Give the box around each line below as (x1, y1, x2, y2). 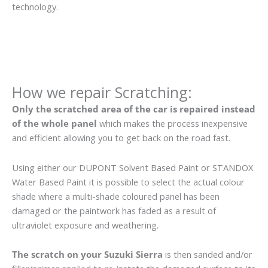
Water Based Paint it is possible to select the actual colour (12, 175, 245, 188)
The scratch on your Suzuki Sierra (12, 248, 163, 261)
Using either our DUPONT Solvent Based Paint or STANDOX (12, 161, 253, 173)
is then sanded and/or (163, 248, 252, 261)
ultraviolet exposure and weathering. (12, 218, 159, 231)
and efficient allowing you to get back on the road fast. (12, 132, 230, 144)
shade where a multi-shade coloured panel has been (12, 190, 220, 202)
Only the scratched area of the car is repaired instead (12, 103, 255, 115)
